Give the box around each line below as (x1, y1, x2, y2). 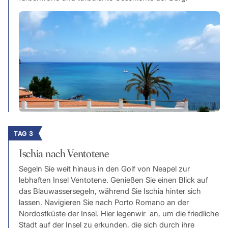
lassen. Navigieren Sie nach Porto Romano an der (18, 197, 189, 207)
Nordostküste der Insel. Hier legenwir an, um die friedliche (18, 209, 219, 218)
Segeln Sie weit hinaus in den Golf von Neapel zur (18, 164, 190, 174)
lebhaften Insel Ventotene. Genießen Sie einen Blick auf (18, 175, 208, 185)
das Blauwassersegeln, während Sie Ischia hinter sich (18, 186, 201, 196)
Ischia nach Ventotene (18, 146, 109, 161)
